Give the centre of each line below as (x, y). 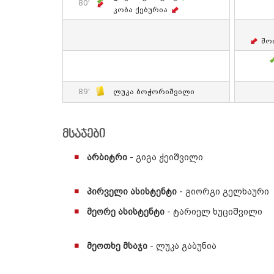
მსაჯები (84, 135)
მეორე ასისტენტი (126, 212)
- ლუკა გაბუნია (183, 246)
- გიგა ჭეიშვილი (165, 158)
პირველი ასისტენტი (132, 192)
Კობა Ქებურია (140, 10)
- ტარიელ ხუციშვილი (213, 212)
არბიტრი (107, 158)
